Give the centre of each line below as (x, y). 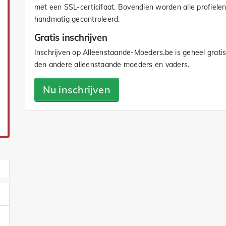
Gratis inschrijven (71, 37)
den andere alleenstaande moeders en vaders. (112, 64)
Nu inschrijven (76, 89)
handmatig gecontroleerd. (77, 19)
